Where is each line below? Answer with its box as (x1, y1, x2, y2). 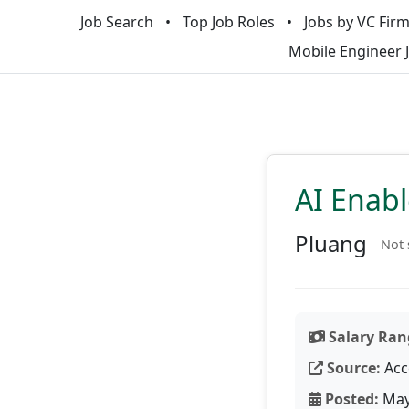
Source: (323, 358, 381, 378)
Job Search (79, 12, 153, 32)
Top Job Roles (182, 12, 275, 32)
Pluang (295, 228, 367, 258)
